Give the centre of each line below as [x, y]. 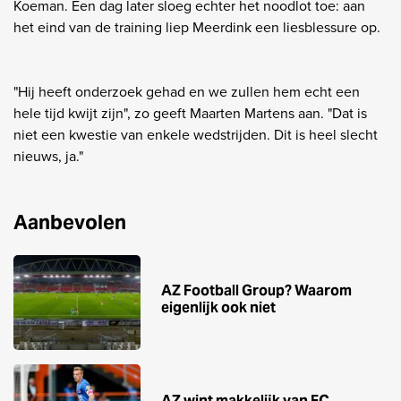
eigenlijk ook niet [218, 308]
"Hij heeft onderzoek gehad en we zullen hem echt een [187, 91]
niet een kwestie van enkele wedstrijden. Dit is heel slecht [196, 134]
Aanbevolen [70, 222]
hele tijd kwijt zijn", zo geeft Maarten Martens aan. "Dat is [190, 113]
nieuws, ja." [48, 156]
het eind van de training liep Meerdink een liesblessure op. [197, 27]
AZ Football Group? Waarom [256, 291]
